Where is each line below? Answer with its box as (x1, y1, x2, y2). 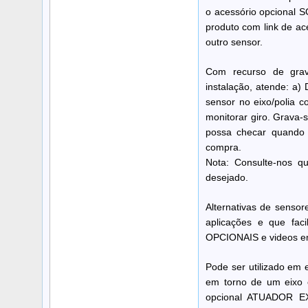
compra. (206, 141, 241, 153)
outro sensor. (206, 36, 263, 47)
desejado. (206, 171, 248, 183)
